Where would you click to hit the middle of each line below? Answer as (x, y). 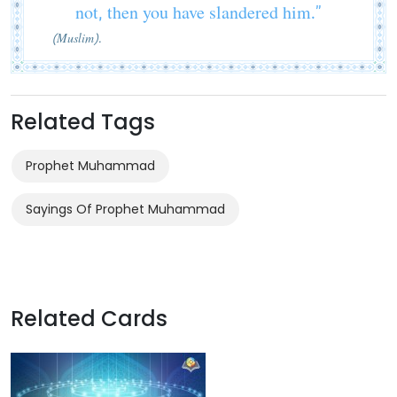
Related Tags (83, 121)
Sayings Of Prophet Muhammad (125, 209)
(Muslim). (78, 37)
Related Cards (89, 318)
